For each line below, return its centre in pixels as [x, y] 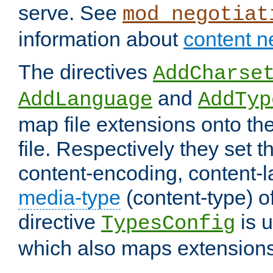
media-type [69, 198]
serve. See [70, 13]
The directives [86, 72]
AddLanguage [85, 100]
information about [101, 39]
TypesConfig [168, 224]
